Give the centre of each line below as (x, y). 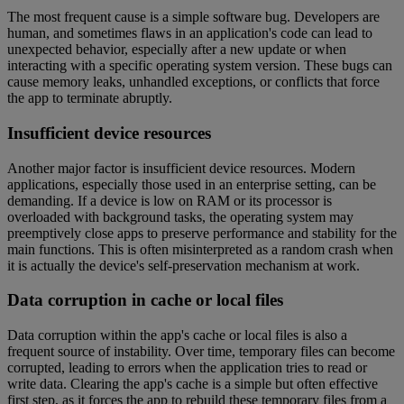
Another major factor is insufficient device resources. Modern (181, 168)
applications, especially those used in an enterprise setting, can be (192, 184)
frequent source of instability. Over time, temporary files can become (201, 351)
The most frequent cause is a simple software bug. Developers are (193, 17)
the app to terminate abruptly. (90, 98)
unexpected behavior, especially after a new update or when (177, 50)
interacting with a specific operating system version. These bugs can (200, 66)
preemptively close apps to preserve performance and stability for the (202, 233)
